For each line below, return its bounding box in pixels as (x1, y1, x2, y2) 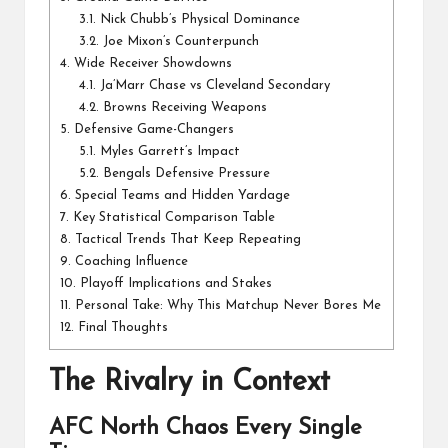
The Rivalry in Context (49, 368, 330, 398)
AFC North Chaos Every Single (49, 417, 362, 441)
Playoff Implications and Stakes (76, 277, 272, 291)
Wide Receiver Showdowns (70, 57, 232, 71)
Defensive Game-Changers (70, 123, 234, 137)
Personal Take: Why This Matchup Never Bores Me (71, 299, 381, 313)
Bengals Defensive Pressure (99, 167, 271, 181)
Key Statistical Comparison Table (69, 211, 275, 225)
